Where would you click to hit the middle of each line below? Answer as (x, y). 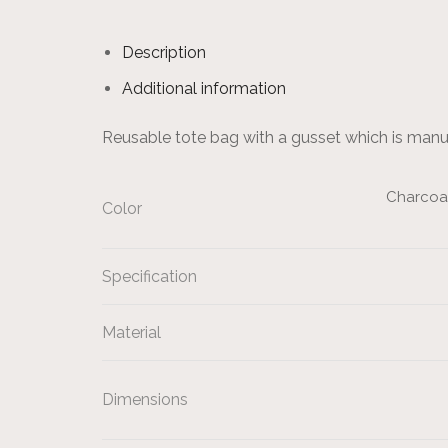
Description (164, 52)
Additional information (204, 88)
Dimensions (145, 400)
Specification (149, 277)
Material (131, 333)
